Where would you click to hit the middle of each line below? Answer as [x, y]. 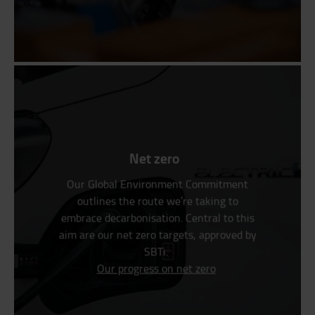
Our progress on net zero [156, 268]
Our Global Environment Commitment [157, 184]
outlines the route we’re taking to [157, 201]
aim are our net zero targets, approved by [157, 234]
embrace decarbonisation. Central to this [157, 218]
